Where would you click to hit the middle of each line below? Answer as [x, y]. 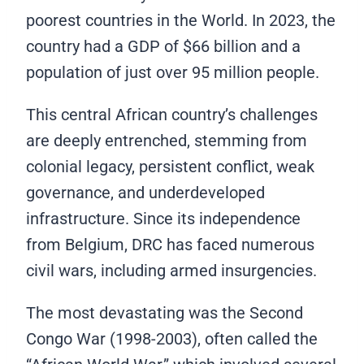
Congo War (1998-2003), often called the [172, 339]
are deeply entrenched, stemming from [167, 141]
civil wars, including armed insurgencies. [171, 271]
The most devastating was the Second [165, 313]
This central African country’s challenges [172, 115]
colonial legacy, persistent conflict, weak [170, 167]
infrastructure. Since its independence [163, 219]
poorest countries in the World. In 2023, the [181, 21]
